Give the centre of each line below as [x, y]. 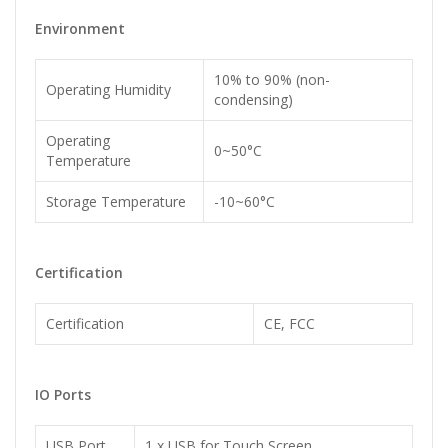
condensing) [253, 100]
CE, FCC [289, 324]
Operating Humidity [108, 90]
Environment [80, 29]
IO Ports [63, 395]
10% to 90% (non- [272, 80]
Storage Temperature [116, 202]
